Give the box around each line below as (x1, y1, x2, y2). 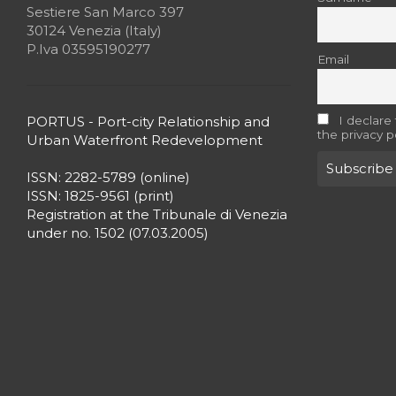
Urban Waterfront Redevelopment (27, 131, 263, 148)
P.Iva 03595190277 (27, 40, 150, 57)
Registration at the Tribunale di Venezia (27, 205, 287, 223)
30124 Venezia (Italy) (27, 21, 162, 39)
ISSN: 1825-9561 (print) (27, 187, 174, 204)
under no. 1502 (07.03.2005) (27, 224, 209, 241)
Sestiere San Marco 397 (27, 3, 184, 20)
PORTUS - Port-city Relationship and (27, 112, 270, 130)
